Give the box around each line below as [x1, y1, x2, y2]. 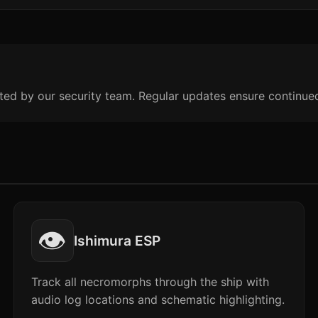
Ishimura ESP [73, 232, 160, 249]
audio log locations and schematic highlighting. [31, 292, 285, 307]
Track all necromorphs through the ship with [31, 275, 269, 289]
